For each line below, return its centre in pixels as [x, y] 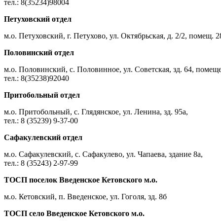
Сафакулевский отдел [43, 137]
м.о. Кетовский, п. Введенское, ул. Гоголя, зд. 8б [85, 196]
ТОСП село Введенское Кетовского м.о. [74, 213]
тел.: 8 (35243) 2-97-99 [41, 163]
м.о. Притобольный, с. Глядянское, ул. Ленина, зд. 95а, [96, 111]
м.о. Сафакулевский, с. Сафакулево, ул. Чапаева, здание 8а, [103, 154]
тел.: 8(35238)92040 [37, 78]
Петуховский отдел [38, 19]
